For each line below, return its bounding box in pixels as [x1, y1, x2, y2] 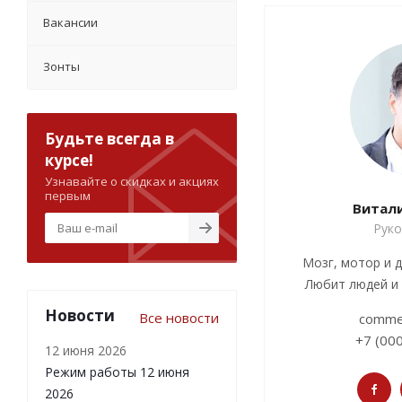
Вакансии [43, 14, 98, 31]
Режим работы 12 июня [45, 363, 189, 381]
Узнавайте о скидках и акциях [45, 173, 219, 190]
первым [45, 188, 91, 205]
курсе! [45, 150, 93, 171]
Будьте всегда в [45, 128, 174, 150]
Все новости [139, 309, 219, 328]
